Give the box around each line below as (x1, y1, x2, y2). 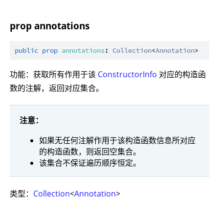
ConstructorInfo (98, 69, 157, 80)
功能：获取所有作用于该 (10, 69, 98, 80)
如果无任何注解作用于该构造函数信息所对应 (39, 134, 196, 146)
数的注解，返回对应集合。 (10, 83, 104, 94)
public (15, 46, 38, 55)
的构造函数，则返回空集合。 (39, 146, 141, 157)
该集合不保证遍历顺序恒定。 (39, 157, 141, 168)
